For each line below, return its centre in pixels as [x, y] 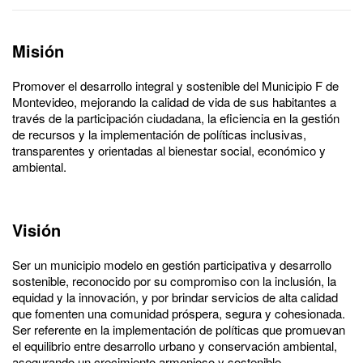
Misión [41, 50]
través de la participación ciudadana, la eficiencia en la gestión [176, 117]
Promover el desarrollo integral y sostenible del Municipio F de [175, 85]
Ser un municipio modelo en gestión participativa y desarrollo [172, 264]
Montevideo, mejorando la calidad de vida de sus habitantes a [174, 101]
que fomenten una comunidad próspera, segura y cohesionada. [179, 313]
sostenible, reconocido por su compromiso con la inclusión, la [174, 280]
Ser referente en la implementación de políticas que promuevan [179, 329]
